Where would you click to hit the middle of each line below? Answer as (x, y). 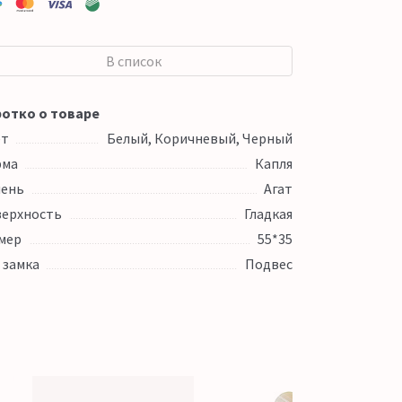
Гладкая (268, 214)
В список (134, 61)
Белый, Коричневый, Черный (199, 138)
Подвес (268, 264)
